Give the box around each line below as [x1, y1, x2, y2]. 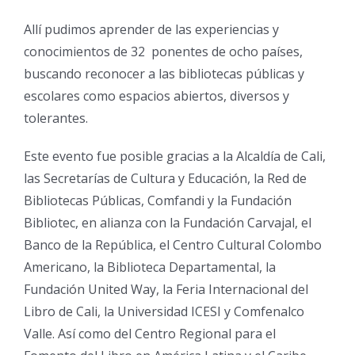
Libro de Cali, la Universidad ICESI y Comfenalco [23, 302, 304, 320]
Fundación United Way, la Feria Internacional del [23, 280, 308, 298]
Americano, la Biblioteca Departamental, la [23, 258, 276, 276]
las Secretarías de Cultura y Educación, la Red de [23, 169, 307, 187]
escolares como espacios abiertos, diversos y [23, 86, 289, 105]
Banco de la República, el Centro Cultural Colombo [23, 235, 322, 254]
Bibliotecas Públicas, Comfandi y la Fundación [23, 191, 292, 209]
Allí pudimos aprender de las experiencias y [23, 20, 279, 38]
